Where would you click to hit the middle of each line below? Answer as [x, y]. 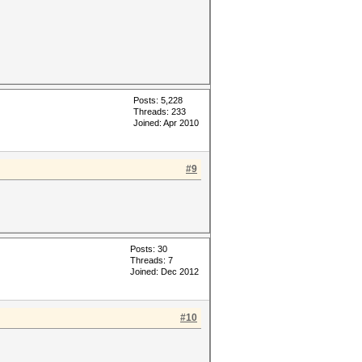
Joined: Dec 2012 [164, 271]
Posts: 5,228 [158, 100]
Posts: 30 [149, 249]
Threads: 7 [152, 260]
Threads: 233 [160, 112]
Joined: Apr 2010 [166, 123]
